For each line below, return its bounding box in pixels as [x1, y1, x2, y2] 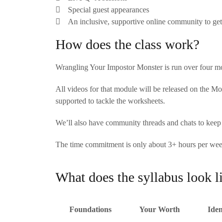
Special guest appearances [68, 5, 149, 14]
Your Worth [139, 205, 180, 214]
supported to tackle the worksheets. [55, 96, 165, 105]
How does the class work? [55, 36, 199, 52]
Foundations [69, 205, 111, 214]
